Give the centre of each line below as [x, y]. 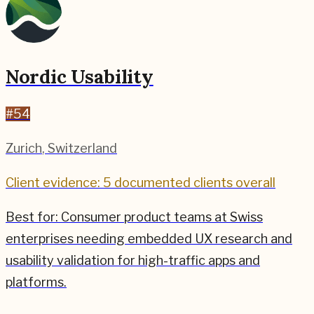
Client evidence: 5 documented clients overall [141, 183]
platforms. [36, 282]
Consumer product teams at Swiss [162, 217]
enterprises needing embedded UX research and [149, 239]
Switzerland [82, 149]
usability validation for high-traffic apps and [133, 261]
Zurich [24, 149]
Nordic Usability [80, 76]
